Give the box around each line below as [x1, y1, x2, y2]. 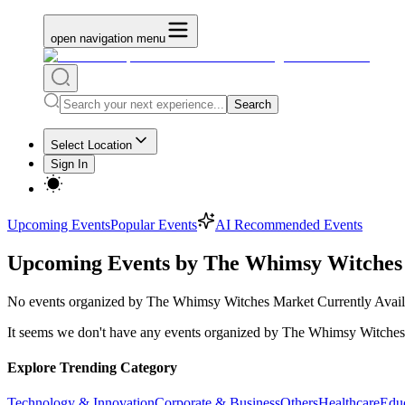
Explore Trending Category [7, 360, 177, 376]
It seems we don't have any [7, 324, 165, 340]
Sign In [51, 157, 88, 171]
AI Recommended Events [215, 217, 363, 232]
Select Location [51, 138, 132, 152]
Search [234, 98, 271, 111]
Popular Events [110, 217, 197, 232]
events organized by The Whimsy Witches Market [29, 293, 314, 309]
